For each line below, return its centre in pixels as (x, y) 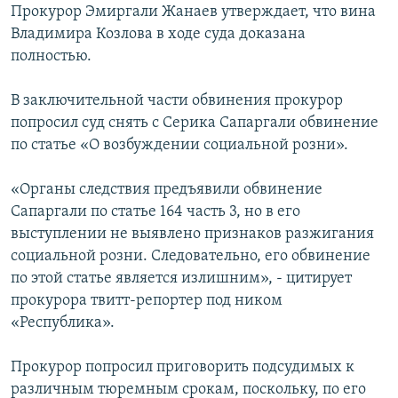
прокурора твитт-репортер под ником (147, 301)
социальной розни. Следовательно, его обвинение (191, 257)
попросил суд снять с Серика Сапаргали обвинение (195, 123)
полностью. (51, 57)
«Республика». (63, 323)
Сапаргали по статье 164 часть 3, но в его (155, 212)
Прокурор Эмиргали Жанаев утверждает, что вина (193, 12)
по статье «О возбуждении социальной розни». (179, 146)
